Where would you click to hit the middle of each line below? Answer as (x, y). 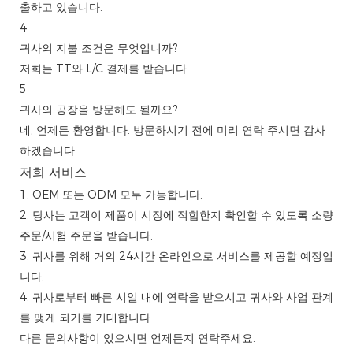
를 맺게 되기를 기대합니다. (86, 318)
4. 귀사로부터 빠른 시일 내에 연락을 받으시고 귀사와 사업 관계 (176, 297)
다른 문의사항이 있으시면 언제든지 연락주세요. (137, 338)
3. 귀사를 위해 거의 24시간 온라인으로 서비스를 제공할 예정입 (176, 256)
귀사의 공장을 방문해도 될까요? (98, 110)
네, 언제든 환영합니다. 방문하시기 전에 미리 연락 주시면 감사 (173, 130)
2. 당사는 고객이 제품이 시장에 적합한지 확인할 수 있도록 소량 (176, 216)
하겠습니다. (48, 151)
